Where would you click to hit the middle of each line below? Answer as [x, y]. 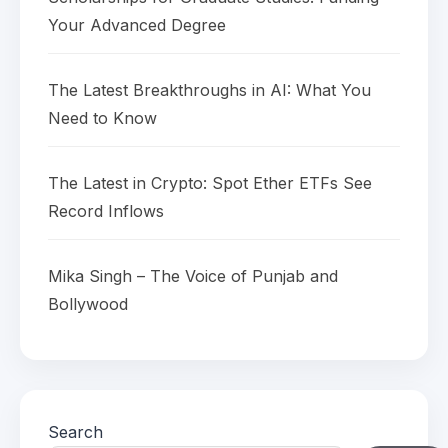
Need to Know [102, 118]
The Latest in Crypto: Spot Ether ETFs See [210, 183]
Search [75, 432]
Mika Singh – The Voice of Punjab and [193, 276]
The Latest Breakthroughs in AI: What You [209, 90]
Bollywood [88, 304]
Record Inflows [106, 211]
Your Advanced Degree [137, 25]
